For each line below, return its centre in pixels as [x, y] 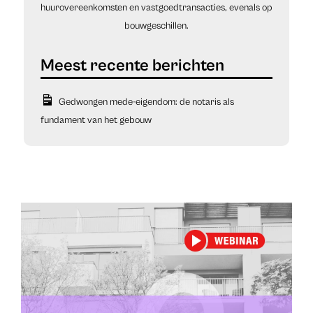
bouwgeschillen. [156, 26]
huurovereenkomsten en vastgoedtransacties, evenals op [156, 8]
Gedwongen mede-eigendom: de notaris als [146, 102]
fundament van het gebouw [96, 121]
